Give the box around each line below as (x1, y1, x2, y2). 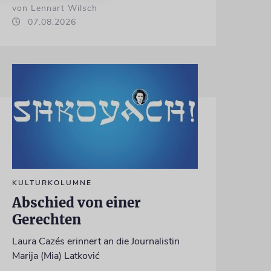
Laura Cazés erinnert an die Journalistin (11, 234, 180, 248)
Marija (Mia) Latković (11, 249, 100, 263)
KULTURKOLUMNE (11, 177, 92, 188)
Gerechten (11, 211, 81, 228)
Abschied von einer (11, 194, 141, 211)
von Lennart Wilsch (11, 2, 97, 14)
